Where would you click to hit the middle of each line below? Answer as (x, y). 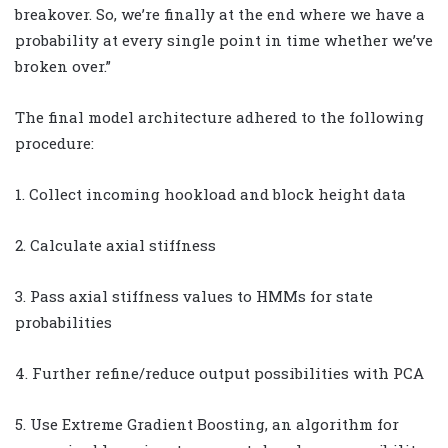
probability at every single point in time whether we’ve (224, 39)
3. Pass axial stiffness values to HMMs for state (194, 295)
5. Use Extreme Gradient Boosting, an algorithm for (207, 423)
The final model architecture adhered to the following (219, 116)
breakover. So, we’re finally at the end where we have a (220, 13)
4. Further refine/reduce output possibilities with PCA (219, 372)
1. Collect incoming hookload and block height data (210, 193)
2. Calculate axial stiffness (115, 244)
